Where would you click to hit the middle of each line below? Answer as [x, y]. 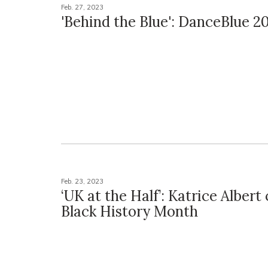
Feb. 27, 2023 [82, 7]
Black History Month [130, 211]
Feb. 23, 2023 [82, 181]
